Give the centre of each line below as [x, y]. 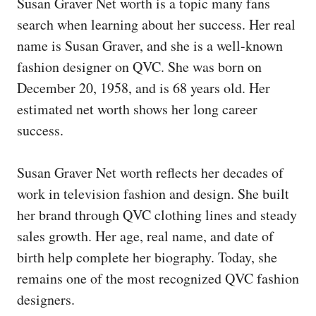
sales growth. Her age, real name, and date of [145, 236]
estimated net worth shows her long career [137, 109]
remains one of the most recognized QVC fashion [158, 278]
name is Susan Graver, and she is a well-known [150, 45]
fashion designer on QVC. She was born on [139, 66]
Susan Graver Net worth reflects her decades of [150, 172]
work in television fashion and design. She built [153, 193]
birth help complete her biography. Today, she [147, 257]
